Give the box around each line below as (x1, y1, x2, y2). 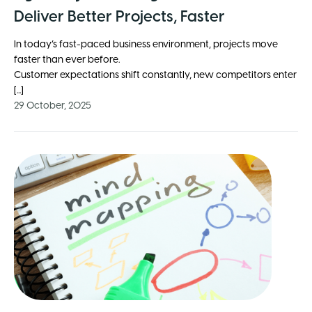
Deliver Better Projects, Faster (14, 9, 225, 26)
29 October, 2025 (14, 101, 91, 112)
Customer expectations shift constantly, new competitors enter (14, 70, 297, 81)
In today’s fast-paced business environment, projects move (14, 40, 278, 51)
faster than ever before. (14, 55, 122, 66)
